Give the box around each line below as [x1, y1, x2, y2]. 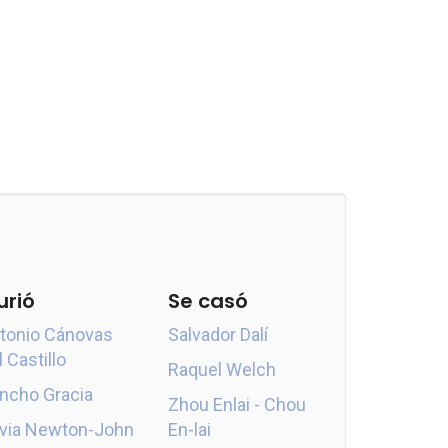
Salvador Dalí [167, 324, 268, 345]
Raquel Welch [167, 359, 276, 380]
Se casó [167, 287, 248, 315]
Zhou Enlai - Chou [167, 394, 306, 415]
